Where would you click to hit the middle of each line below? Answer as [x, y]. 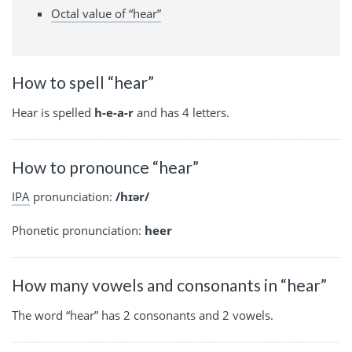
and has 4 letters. [181, 112]
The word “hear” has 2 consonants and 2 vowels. [143, 315]
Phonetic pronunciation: [78, 231]
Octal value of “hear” [106, 14]
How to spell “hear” [83, 82]
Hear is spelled [53, 112]
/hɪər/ [132, 197]
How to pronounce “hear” [105, 167]
